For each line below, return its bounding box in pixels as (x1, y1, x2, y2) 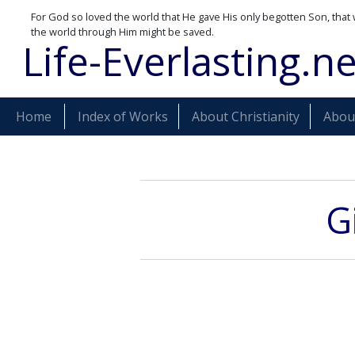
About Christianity (191, 108, 300, 125)
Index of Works (78, 108, 168, 125)
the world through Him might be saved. (31, 25, 215, 39)
